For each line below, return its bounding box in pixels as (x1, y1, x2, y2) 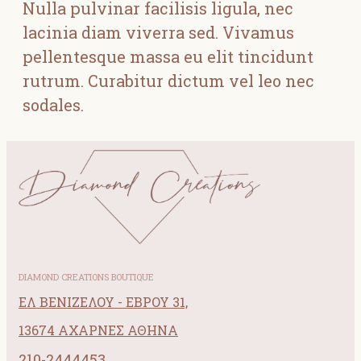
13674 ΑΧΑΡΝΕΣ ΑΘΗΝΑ (19, 322, 178, 339)
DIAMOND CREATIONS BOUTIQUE (19, 271, 154, 284)
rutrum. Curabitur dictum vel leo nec (23, 70, 314, 91)
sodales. (23, 94, 84, 115)
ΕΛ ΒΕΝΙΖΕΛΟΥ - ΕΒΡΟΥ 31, (19, 293, 188, 311)
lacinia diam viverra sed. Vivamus (23, 22, 294, 43)
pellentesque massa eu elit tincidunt (23, 46, 313, 67)
